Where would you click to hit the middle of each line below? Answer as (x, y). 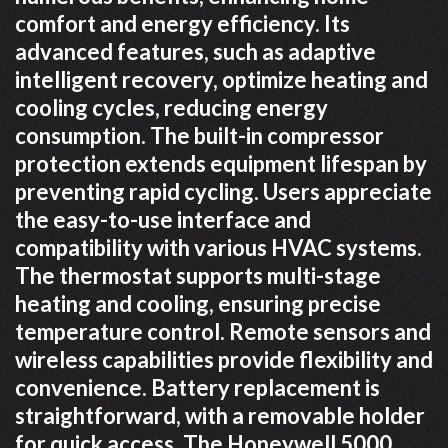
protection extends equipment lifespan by (221, 163)
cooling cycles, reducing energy (171, 107)
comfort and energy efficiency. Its (182, 23)
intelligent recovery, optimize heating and (221, 79)
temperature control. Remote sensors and (223, 331)
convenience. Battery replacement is (197, 387)
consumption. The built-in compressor (199, 135)
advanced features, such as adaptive (195, 51)
